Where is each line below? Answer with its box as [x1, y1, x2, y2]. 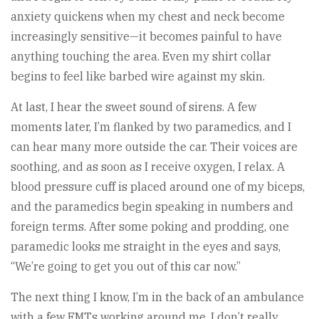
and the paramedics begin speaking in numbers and [11, 199, 293, 214]
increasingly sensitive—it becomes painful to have [11, 28, 282, 43]
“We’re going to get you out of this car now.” [11, 258, 241, 273]
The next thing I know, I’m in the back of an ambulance [11, 289, 304, 304]
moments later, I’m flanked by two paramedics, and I [11, 119, 291, 134]
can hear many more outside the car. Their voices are [11, 139, 298, 154]
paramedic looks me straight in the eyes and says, [11, 239, 281, 253]
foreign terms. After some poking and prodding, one [11, 219, 289, 234]
